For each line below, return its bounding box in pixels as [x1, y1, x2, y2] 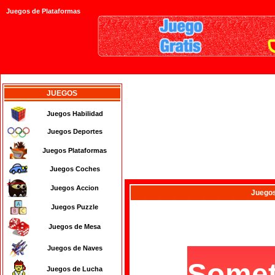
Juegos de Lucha [47, 265, 103, 273]
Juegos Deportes [47, 128, 103, 135]
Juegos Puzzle [51, 203, 98, 211]
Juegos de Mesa [48, 223, 101, 230]
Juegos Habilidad [46, 110, 103, 117]
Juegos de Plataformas [6, 7, 80, 15]
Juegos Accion [50, 184, 99, 192]
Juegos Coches [49, 165, 100, 172]
